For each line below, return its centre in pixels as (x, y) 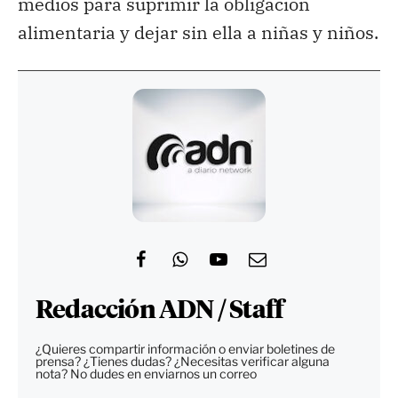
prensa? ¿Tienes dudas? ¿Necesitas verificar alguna (183, 361)
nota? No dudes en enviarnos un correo (146, 373)
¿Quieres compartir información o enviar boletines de (185, 348)
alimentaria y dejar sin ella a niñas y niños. (198, 32)
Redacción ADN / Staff (160, 310)
